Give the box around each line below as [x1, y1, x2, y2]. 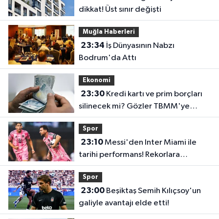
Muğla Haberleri [82, 28, 135, 35]
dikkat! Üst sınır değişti [78, 5, 161, 14]
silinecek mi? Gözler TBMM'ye [78, 102, 190, 111]
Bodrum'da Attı [78, 54, 136, 63]
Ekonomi [82, 77, 110, 84]
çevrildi [78, 114, 106, 123]
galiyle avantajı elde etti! [78, 199, 169, 208]
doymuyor [78, 163, 116, 172]
